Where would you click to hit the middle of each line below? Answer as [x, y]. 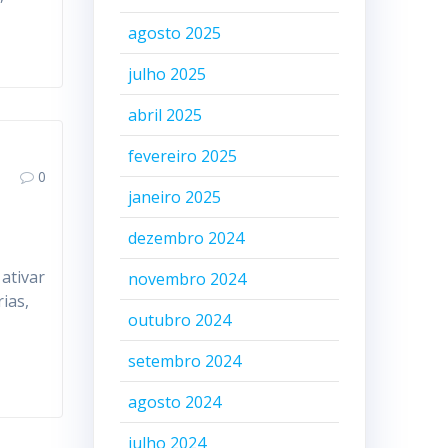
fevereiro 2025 [182, 156]
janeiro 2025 [174, 197]
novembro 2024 [186, 279]
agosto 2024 [174, 402]
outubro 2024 [179, 320]
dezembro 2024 [185, 238]
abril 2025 [164, 115]
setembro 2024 [184, 361]
